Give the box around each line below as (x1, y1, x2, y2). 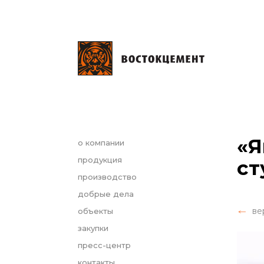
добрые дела (78, 189, 134, 199)
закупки (78, 223, 108, 233)
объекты (78, 206, 113, 216)
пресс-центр (78, 240, 131, 250)
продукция (78, 155, 122, 164)
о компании (78, 138, 124, 147)
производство (78, 172, 137, 181)
